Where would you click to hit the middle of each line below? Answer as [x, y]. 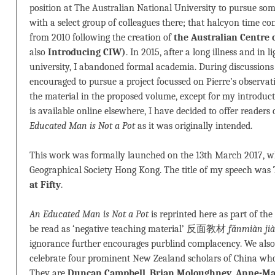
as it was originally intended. [194, 126]
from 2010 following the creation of [102, 38]
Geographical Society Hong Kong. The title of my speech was [151, 170]
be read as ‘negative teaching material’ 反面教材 [129, 229]
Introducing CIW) [87, 52]
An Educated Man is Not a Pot [89, 215]
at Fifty [45, 185]
